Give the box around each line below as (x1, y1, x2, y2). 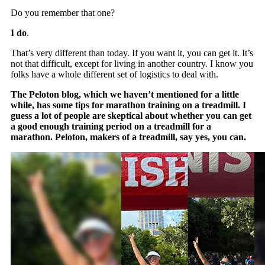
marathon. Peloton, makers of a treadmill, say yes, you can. (11, 131, 247, 142)
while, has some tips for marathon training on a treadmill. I (11, 99, 247, 110)
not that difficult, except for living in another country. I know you (11, 58, 254, 69)
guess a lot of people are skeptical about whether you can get (11, 110, 252, 121)
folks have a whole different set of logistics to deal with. (11, 69, 219, 79)
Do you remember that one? (11, 7, 115, 18)
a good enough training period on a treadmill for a (11, 121, 212, 131)
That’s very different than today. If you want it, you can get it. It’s (11, 47, 254, 58)
